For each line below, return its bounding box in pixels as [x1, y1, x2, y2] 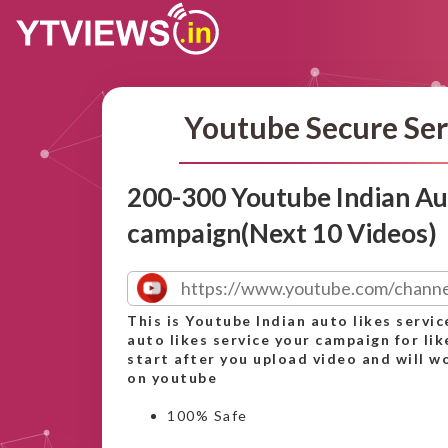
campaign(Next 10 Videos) [127, 217, 437, 249]
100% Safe [167, 407, 248, 424]
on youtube [127, 369, 217, 386]
